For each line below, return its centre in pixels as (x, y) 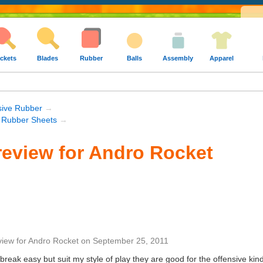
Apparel (221, 58)
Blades (48, 58)
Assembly (178, 58)
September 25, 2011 (131, 241)
